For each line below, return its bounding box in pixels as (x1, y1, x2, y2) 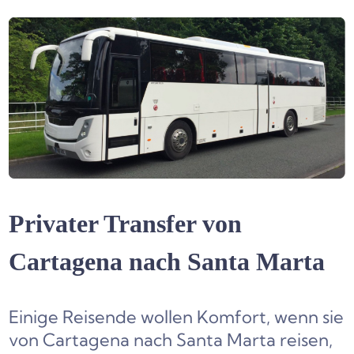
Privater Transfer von (9, 209, 243, 239)
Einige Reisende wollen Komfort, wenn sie (9, 306, 345, 329)
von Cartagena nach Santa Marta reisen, (9, 329, 333, 352)
